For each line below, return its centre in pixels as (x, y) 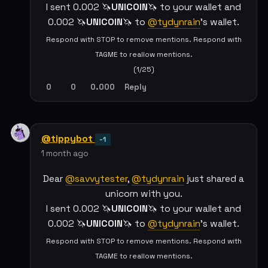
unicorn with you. (144, 194)
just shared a (214, 179)
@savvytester (96, 179)
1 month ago (65, 154)
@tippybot (68, 139)
